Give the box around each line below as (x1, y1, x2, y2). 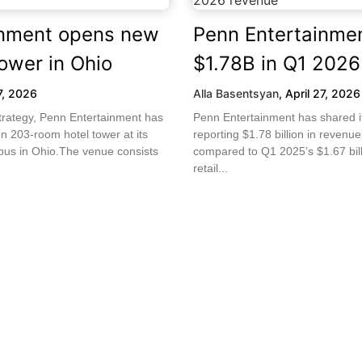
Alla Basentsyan (193, 86, 279, 101)
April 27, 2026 (285, 86, 360, 101)
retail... (193, 162, 228, 175)
